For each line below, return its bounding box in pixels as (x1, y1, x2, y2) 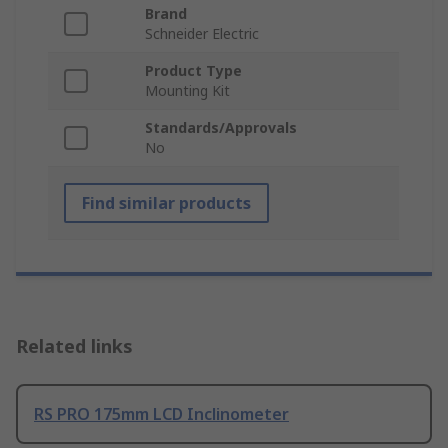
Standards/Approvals (145, 118, 297, 138)
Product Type (145, 61, 242, 81)
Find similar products (82, 192, 251, 215)
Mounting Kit (145, 81, 230, 101)
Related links (16, 334, 133, 359)
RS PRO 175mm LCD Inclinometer (34, 403, 289, 426)
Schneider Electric (145, 24, 259, 44)
